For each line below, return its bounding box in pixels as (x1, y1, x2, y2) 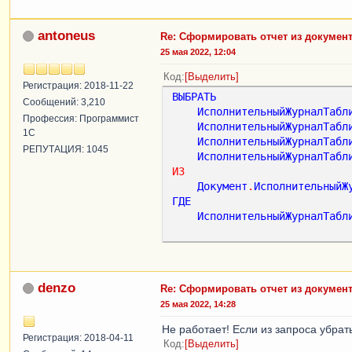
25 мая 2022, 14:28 (160, 299, 236, 309)
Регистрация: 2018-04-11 (23, 332, 134, 343)
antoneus (38, 27, 95, 43)
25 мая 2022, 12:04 (160, 46, 236, 57)
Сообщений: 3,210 (23, 96, 105, 108)
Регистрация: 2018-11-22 (23, 79, 134, 91)
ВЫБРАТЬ (172, 90, 216, 103)
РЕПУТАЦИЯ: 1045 (23, 143, 108, 155)
